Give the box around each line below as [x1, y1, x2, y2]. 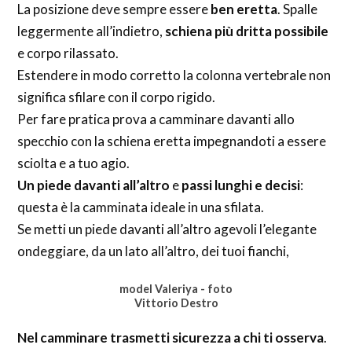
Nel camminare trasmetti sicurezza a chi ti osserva [17, 328, 324, 346]
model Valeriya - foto [119, 282, 233, 296]
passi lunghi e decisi [181, 176, 301, 193]
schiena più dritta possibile [165, 22, 329, 39]
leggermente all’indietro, [17, 22, 166, 39]
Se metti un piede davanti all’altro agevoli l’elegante [17, 220, 317, 237]
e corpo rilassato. [17, 44, 119, 61]
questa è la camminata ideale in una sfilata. [17, 198, 265, 215]
